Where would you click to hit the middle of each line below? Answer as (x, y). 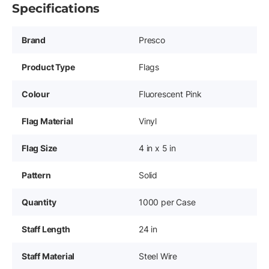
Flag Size (40, 148)
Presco (152, 40)
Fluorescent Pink (170, 94)
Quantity (39, 202)
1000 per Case (167, 202)
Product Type (48, 67)
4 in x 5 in (157, 148)
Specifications (56, 9)
